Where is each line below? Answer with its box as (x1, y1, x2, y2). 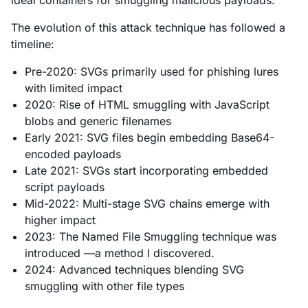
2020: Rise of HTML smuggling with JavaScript (25, 97, 269, 111)
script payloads (25, 179, 104, 194)
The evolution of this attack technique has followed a (11, 20, 285, 34)
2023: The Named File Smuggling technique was (25, 229, 276, 243)
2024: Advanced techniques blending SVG (25, 262, 244, 276)
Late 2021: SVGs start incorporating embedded (25, 163, 268, 177)
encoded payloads (25, 146, 121, 161)
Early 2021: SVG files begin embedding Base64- (25, 130, 274, 144)
